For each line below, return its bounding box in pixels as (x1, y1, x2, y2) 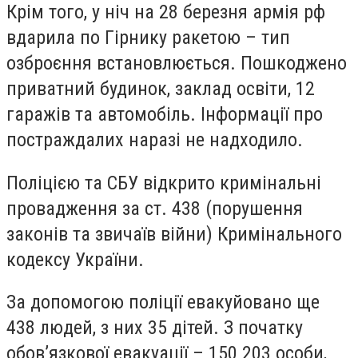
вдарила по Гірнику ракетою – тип (6, 26, 290, 49)
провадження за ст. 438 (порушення (6, 197, 303, 220)
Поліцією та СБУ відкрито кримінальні (6, 171, 321, 194)
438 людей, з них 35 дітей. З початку (6, 316, 303, 340)
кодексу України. (6, 248, 144, 271)
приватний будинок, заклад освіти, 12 (6, 77, 315, 100)
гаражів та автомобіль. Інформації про (6, 102, 323, 125)
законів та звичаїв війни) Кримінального (6, 222, 342, 245)
